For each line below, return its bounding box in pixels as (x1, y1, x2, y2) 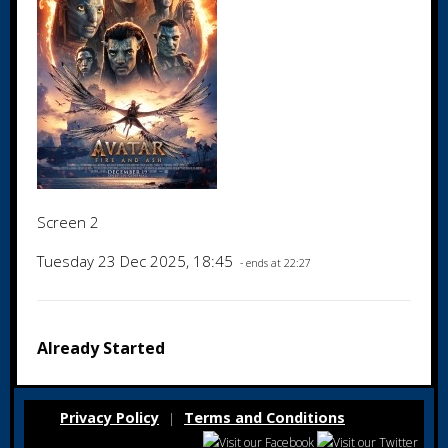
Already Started (37, 337, 165, 359)
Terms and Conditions (184, 408, 345, 427)
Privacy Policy (60, 408, 159, 427)
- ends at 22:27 (237, 256, 311, 270)
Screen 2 (37, 212, 99, 232)
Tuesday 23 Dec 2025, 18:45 (37, 251, 237, 271)
